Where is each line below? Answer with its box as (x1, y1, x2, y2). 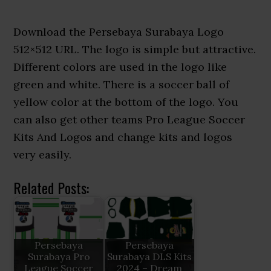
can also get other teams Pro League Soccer (13, 113, 246, 126)
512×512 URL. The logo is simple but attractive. (13, 42, 256, 56)
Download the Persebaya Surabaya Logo (13, 25, 224, 39)
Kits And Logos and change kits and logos (13, 130, 233, 144)
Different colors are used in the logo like (13, 60, 227, 74)
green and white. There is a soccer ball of (13, 77, 230, 91)
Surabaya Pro (27, 250, 90, 263)
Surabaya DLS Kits (107, 250, 192, 263)
